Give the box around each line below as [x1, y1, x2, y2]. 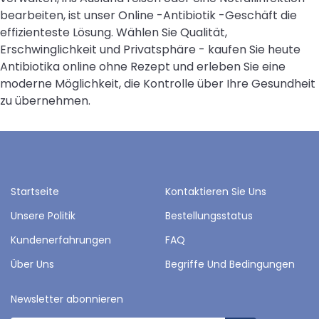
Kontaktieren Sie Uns [164, 184, 266, 199]
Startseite [11, 184, 59, 199]
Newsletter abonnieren [11, 291, 123, 306]
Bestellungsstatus [164, 208, 253, 223]
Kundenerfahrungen [11, 232, 111, 247]
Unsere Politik [11, 208, 75, 223]
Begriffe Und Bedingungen [164, 256, 295, 271]
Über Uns [11, 256, 54, 271]
